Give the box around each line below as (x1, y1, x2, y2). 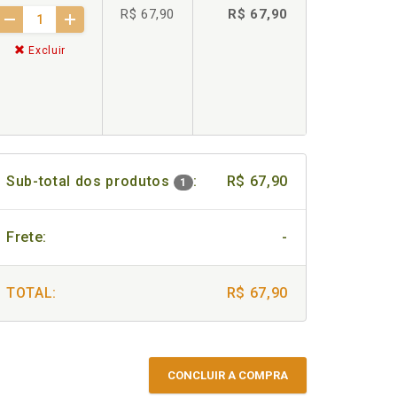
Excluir (25, 44, 66, 57)
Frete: (6, 229, 47, 245)
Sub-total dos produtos (6, 173, 175, 190)
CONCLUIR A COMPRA (167, 369, 288, 382)
